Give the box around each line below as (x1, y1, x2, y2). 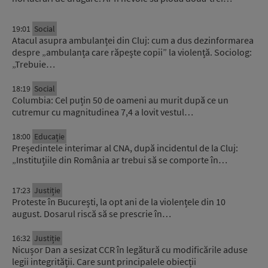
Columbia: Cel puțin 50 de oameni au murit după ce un (12, 93, 229, 106)
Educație (34, 130, 65, 142)
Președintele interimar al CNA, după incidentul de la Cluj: (12, 141, 238, 154)
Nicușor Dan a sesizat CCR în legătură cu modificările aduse (12, 243, 248, 255)
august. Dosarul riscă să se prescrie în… (12, 207, 171, 220)
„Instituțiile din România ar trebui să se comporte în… (12, 153, 227, 166)
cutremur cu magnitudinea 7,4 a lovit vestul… (12, 105, 193, 118)
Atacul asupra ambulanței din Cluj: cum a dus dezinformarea (12, 33, 254, 46)
